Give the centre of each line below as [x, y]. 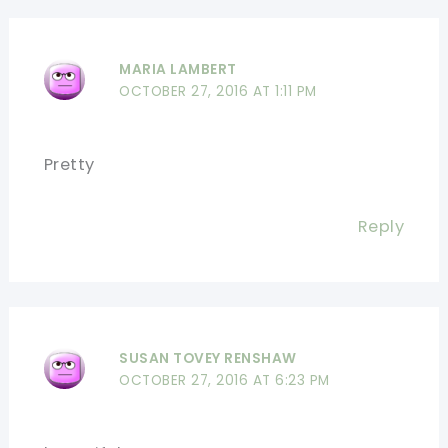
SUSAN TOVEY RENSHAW [208, 358]
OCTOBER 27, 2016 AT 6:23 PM [224, 380]
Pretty [69, 165]
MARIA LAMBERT [178, 70]
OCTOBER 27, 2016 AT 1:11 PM [218, 92]
